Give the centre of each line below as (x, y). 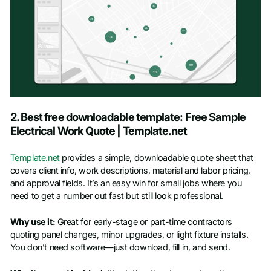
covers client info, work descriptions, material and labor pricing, (130, 170)
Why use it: (33, 222)
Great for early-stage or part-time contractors (144, 222)
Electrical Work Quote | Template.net (99, 131)
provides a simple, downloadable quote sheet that (156, 158)
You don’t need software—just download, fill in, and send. (120, 247)
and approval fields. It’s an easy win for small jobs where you (126, 183)
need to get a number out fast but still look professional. (116, 196)
